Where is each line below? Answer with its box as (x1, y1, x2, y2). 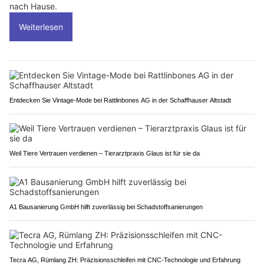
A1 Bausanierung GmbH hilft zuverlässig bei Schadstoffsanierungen (9, 203, 203, 210)
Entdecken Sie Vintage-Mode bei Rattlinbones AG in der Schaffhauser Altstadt (9, 96, 231, 104)
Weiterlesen (19, 21, 63, 32)
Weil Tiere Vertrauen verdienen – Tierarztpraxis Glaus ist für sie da (9, 149, 200, 157)
